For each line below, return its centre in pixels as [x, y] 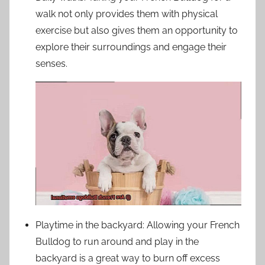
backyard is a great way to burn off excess [128, 258]
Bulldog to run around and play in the [117, 241]
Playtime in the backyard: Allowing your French [138, 225]
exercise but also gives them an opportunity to [137, 30]
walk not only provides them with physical [127, 14]
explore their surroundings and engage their [131, 47]
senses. [51, 63]
